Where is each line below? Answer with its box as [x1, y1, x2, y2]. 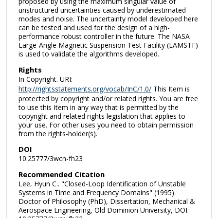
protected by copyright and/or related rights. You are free [18, 93, 198, 103]
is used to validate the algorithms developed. [18, 49, 159, 58]
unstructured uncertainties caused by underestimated [18, 5, 186, 15]
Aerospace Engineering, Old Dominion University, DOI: [18, 205, 189, 215]
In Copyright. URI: [18, 74, 73, 84]
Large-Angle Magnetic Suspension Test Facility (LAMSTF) [18, 40, 198, 50]
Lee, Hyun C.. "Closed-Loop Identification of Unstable [18, 179, 186, 188]
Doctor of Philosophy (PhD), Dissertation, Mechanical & [18, 196, 195, 206]
